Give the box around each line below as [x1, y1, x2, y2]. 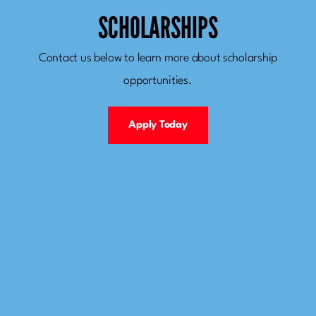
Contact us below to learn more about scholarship [38, 51, 278, 64]
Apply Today [128, 119, 188, 130]
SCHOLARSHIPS [98, 9, 218, 46]
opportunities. [123, 74, 193, 87]
